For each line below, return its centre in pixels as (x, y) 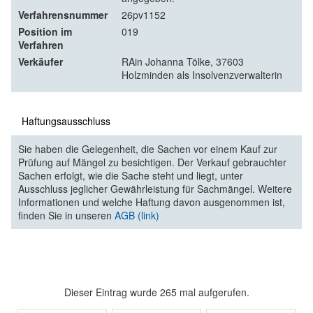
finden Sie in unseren (66, 215)
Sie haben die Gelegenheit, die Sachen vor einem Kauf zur (148, 148)
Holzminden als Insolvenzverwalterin (202, 74)
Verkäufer (41, 61)
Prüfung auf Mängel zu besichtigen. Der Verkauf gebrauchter (152, 162)
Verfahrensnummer (63, 14)
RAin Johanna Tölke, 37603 (183, 61)
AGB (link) (137, 215)
